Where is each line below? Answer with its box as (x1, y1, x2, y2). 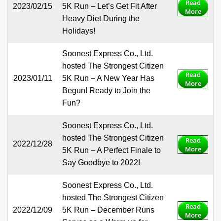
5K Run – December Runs (62, 206, 154, 215)
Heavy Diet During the (62, 14, 140, 23)
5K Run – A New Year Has (62, 74, 154, 83)
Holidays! (62, 27, 95, 36)
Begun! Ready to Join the (62, 86, 150, 95)
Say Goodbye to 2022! (62, 158, 140, 167)
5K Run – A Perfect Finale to (62, 146, 161, 155)
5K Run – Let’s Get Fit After (62, 2, 157, 11)
